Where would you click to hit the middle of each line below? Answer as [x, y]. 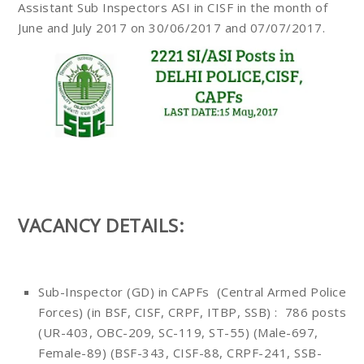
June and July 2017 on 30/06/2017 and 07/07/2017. [171, 28]
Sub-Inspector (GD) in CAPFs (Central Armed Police [192, 292]
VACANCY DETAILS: [101, 226]
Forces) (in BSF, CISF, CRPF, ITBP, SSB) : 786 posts [192, 312]
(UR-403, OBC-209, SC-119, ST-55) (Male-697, [178, 333]
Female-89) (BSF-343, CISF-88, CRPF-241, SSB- [180, 353]
